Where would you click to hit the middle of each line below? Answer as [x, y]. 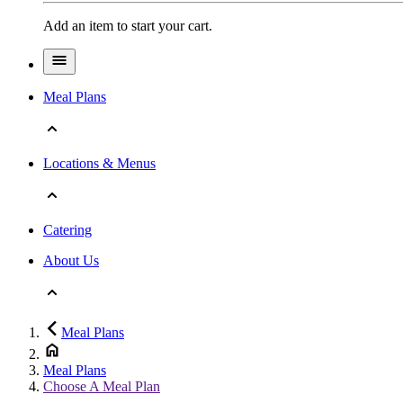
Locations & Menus [99, 163]
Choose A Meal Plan [102, 386]
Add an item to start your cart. [128, 25]
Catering [67, 229]
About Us [71, 260]
